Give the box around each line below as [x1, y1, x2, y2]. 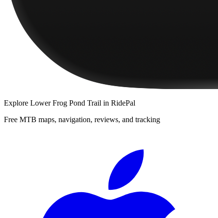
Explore [4, 98, 30, 107]
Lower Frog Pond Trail [30, 98, 101, 107]
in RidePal [101, 98, 135, 107]
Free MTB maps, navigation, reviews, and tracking [4, 115, 160, 124]
